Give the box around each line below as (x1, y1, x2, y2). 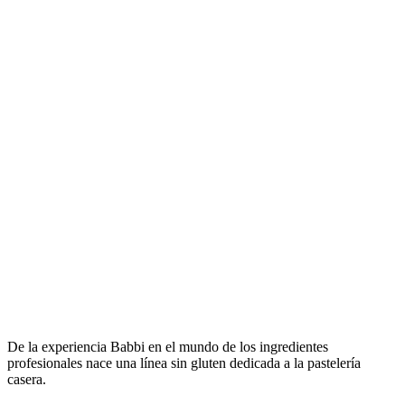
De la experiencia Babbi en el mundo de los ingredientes (7, 338, 328, 354)
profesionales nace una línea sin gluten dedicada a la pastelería (7, 354, 361, 371)
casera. (7, 371, 46, 387)
